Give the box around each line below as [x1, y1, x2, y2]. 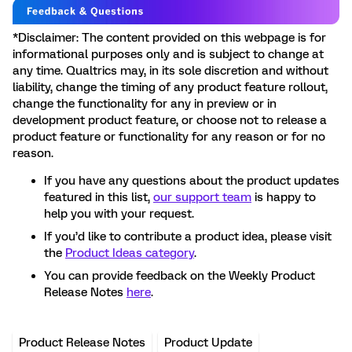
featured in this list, [44, 189, 153, 204]
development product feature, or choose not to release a [13, 112, 327, 127]
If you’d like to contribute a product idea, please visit [44, 229, 332, 244]
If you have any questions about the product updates [44, 173, 339, 188]
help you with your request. [44, 206, 197, 221]
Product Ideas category [65, 245, 194, 260]
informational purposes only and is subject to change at [13, 46, 324, 61]
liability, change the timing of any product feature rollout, [13, 79, 328, 94]
